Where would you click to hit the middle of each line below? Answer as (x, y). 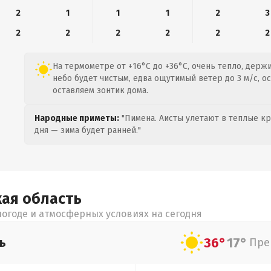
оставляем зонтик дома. (100, 90)
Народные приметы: (77, 118)
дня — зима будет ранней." (88, 130)
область (52, 199)
